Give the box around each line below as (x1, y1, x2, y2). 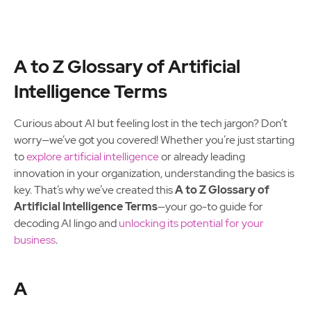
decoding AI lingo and (14, 216, 119, 230)
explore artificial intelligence (26, 149, 159, 164)
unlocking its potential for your (119, 216, 264, 230)
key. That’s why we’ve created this (14, 183, 175, 197)
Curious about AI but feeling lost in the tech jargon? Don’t (14, 116, 287, 131)
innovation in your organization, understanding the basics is (14, 166, 294, 180)
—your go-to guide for (158, 199, 263, 214)
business (14, 233, 56, 247)
